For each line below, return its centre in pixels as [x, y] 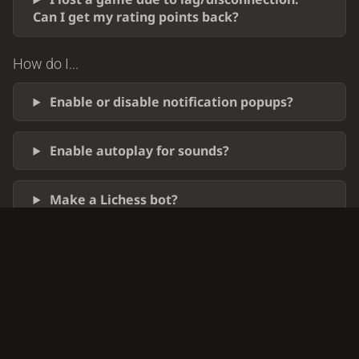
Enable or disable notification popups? [172, 102]
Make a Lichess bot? [114, 200]
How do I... [45, 64]
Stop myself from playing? [133, 249]
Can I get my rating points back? [136, 17]
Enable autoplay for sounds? [140, 151]
